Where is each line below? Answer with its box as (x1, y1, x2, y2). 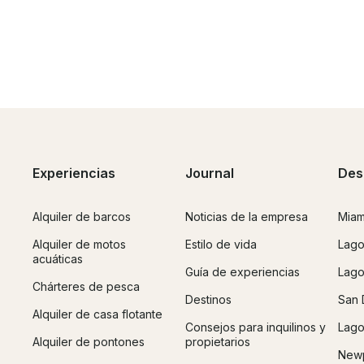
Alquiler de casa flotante (32, 306, 162, 321)
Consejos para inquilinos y (185, 319, 326, 334)
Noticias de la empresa (185, 209, 308, 223)
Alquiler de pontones (32, 334, 145, 349)
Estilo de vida (185, 236, 257, 251)
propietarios (185, 334, 250, 349)
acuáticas (32, 251, 83, 266)
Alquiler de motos (32, 236, 126, 251)
